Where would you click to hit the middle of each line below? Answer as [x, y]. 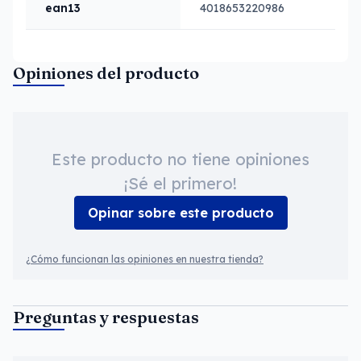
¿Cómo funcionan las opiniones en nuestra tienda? [145, 259]
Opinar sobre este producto [180, 213]
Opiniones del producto [106, 73]
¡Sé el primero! [180, 183]
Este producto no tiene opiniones [180, 159]
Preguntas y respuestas [106, 317]
